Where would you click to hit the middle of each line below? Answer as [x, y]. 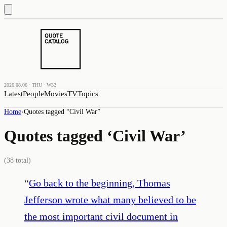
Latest [13, 94]
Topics [88, 94]
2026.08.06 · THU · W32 [30, 85]
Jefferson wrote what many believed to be [110, 199]
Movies [56, 94]
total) [22, 160]
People [33, 94]
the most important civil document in [101, 216]
